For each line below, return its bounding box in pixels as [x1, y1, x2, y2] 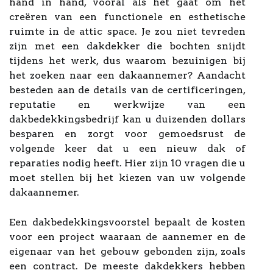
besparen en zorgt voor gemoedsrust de [9, 128, 246, 140]
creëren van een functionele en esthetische [9, 11, 246, 23]
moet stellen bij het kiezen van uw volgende [9, 172, 246, 183]
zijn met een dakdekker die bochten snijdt [9, 40, 246, 52]
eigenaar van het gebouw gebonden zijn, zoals [9, 246, 246, 257]
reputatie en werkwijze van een [9, 99, 246, 110]
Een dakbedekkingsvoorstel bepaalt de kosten [9, 216, 246, 228]
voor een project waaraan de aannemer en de [9, 231, 246, 243]
